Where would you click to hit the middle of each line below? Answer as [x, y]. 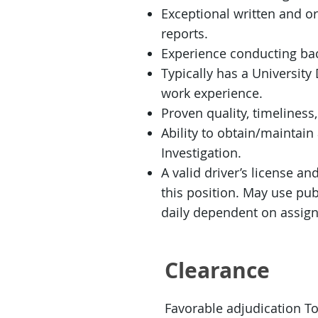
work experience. [212, 93]
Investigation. [201, 153]
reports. [185, 33]
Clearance [217, 270]
